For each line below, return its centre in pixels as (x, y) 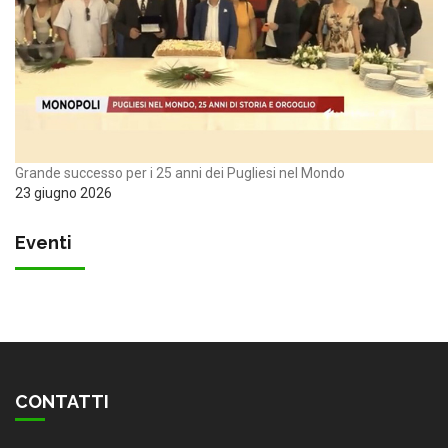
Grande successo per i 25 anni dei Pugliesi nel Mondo (180, 172)
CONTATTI (62, 401)
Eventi (43, 242)
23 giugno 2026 (63, 192)
